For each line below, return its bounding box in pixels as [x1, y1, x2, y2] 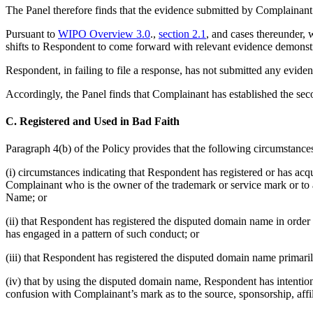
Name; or [6, 191, 47, 204]
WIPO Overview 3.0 [58, 27, 150, 40]
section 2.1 [159, 27, 206, 40]
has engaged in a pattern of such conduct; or [6, 228, 199, 240]
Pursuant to [6, 27, 58, 40]
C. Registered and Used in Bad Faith [6, 115, 180, 128]
